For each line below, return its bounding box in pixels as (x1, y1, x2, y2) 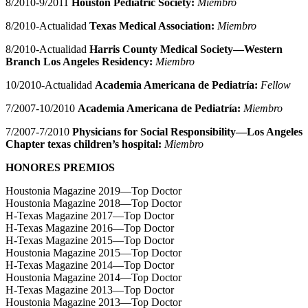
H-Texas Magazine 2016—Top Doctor (5, 222, 174, 234)
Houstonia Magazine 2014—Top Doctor (5, 272, 181, 284)
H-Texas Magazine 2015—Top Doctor (5, 234, 174, 247)
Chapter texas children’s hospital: (5, 138, 162, 151)
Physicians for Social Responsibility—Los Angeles (72, 126, 302, 138)
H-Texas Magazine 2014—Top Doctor (5, 259, 174, 272)
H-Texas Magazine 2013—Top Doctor (5, 284, 174, 296)
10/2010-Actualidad (5, 79, 95, 91)
